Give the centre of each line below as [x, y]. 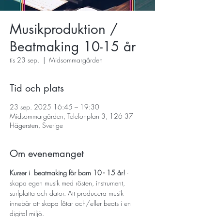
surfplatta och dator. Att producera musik [68, 193]
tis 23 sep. [24, 60]
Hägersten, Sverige [36, 125]
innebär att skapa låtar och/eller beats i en [71, 203]
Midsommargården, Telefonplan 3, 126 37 [71, 116]
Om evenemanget [47, 154]
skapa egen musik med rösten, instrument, [68, 183]
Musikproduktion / [64, 29]
